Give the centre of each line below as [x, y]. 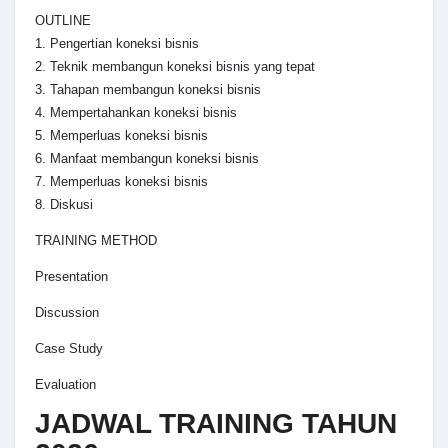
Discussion [67, 312]
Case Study [69, 348]
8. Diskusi [64, 204]
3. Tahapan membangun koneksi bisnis [148, 89]
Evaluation [65, 384]
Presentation [71, 276]
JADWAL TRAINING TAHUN [216, 423]
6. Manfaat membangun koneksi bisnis [147, 158]
